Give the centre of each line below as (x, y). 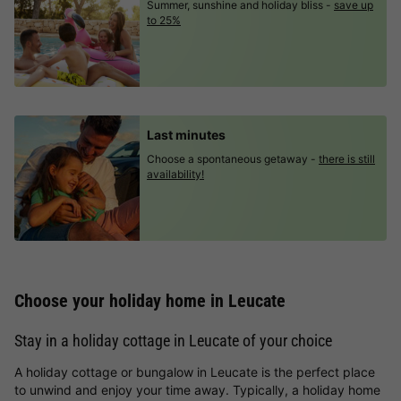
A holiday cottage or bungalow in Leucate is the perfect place (195, 372)
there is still (347, 159)
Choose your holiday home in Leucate (150, 301)
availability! (175, 174)
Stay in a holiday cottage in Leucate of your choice (173, 341)
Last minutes (186, 135)
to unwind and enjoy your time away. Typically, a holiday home (197, 390)
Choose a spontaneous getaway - (231, 159)
